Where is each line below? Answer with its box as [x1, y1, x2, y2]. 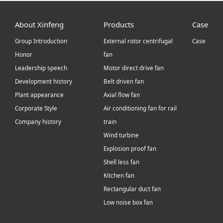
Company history [14, 118, 61, 126]
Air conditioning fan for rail [103, 105, 177, 112]
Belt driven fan [103, 78, 144, 86]
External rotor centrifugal [103, 37, 173, 45]
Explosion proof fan [103, 145, 156, 153]
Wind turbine [103, 131, 139, 139]
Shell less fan [103, 158, 139, 166]
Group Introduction [14, 37, 67, 45]
